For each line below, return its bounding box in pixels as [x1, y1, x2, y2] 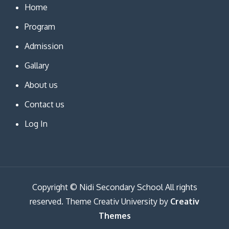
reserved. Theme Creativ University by [30, 196, 170, 207]
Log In [24, 118, 48, 129]
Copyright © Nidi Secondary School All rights [32, 181, 197, 192]
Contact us [24, 99, 64, 109]
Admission [24, 40, 63, 51]
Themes [98, 210, 131, 221]
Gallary [24, 60, 49, 71]
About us [24, 79, 58, 90]
